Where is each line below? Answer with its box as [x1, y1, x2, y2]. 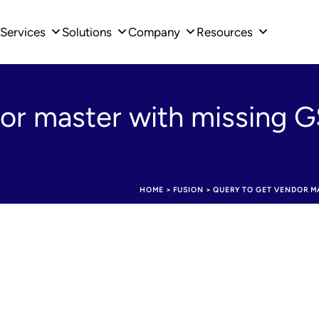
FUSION [173, 185, 204, 194]
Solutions [62, 25, 112, 39]
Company [128, 25, 180, 39]
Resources [197, 25, 253, 39]
